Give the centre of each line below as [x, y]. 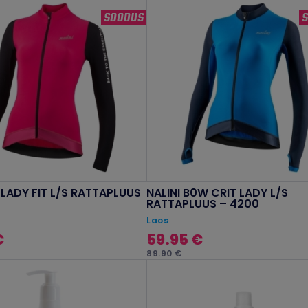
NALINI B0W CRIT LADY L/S [218, 192]
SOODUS [124, 18]
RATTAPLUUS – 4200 [203, 203]
